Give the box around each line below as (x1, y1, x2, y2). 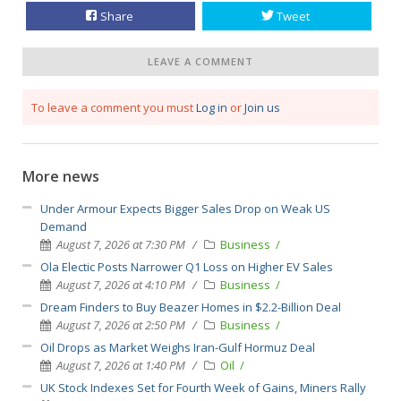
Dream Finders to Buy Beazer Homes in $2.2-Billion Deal (40, 298, 341, 315)
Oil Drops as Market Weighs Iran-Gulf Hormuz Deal (40, 338, 315, 355)
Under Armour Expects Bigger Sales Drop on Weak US (40, 200, 330, 217)
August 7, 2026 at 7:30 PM (56, 235, 185, 252)
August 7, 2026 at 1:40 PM (56, 356, 185, 373)
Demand (40, 218, 87, 235)
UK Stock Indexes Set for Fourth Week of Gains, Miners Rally (40, 379, 366, 396)
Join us (244, 98, 280, 115)
